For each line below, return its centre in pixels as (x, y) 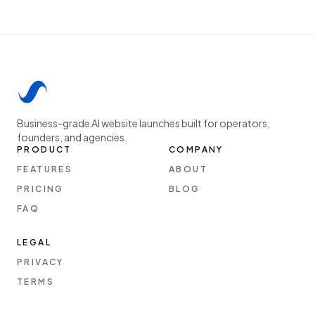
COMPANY (196, 150)
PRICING (40, 189)
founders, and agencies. (72, 137)
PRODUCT (44, 150)
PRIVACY (40, 262)
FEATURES (45, 169)
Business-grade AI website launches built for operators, (143, 123)
